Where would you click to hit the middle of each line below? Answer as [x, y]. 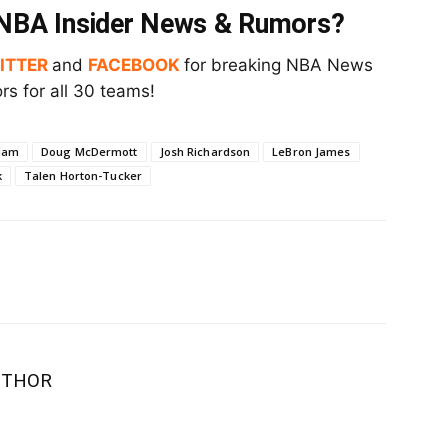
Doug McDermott [89, 152]
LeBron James [311, 152]
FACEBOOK [134, 65]
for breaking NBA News [278, 65]
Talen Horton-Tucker [82, 176]
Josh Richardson [205, 152]
